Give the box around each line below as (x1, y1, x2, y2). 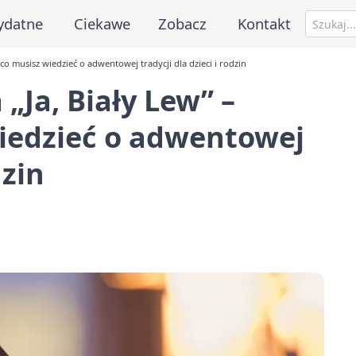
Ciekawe (73, 13, 130, 33)
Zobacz (158, 13, 207, 33)
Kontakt (238, 13, 292, 33)
